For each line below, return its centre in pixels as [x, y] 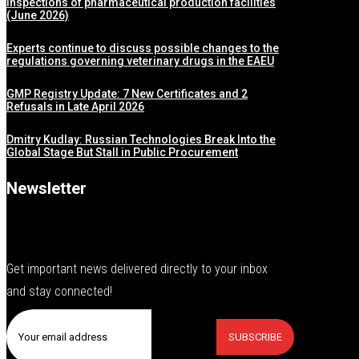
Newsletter [46, 189]
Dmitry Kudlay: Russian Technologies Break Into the [141, 140]
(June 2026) [38, 16]
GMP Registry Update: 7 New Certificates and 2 [127, 94]
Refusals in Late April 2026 [75, 107]
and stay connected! [59, 292]
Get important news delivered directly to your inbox [137, 269]
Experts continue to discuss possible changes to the [143, 48]
